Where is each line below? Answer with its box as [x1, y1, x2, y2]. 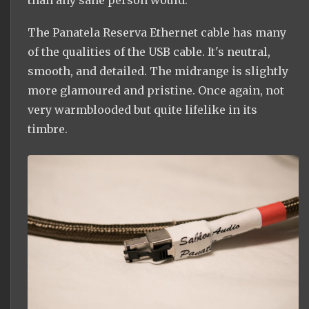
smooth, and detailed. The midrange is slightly [28, 63, 288, 78]
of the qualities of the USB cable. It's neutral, [28, 44, 270, 59]
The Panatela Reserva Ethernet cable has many [28, 25, 286, 39]
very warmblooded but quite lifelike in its [28, 102, 257, 117]
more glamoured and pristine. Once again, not [28, 83, 284, 97]
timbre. [28, 121, 68, 136]
